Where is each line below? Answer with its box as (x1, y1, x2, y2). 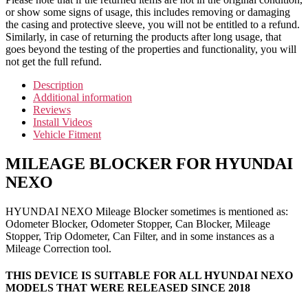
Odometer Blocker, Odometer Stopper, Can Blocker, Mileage (5, 218, 270, 230)
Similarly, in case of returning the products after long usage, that (5, 31, 281, 43)
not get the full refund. (5, 56, 102, 68)
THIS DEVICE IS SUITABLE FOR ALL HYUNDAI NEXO (5, 269, 293, 282)
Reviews (33, 104, 71, 116)
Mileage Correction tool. (5, 243, 111, 255)
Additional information (33, 91, 132, 104)
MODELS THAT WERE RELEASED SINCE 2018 (5, 282, 250, 294)
